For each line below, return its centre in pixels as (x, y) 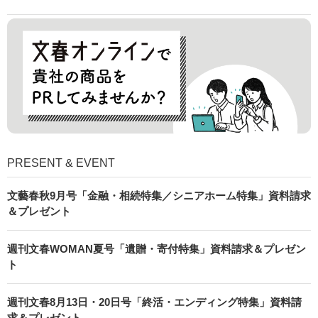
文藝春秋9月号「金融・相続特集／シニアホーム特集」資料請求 (159, 195)
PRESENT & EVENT (61, 163)
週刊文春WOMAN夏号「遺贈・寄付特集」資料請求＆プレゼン (157, 248)
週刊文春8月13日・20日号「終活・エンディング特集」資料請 (154, 302)
